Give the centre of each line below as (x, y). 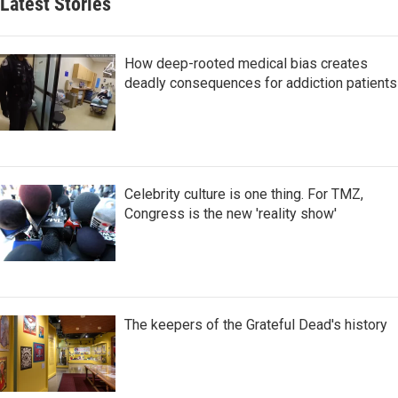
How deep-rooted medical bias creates (246, 64)
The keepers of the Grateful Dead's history (256, 325)
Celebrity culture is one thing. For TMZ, (244, 195)
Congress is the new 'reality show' (231, 214)
